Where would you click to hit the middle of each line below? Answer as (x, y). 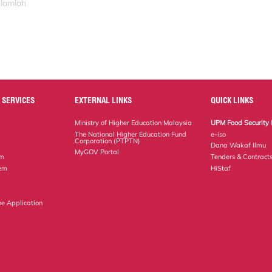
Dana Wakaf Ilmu (239, 145)
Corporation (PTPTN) (108, 141)
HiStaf (221, 168)
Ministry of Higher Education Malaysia (134, 122)
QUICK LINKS (232, 100)
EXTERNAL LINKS (104, 100)
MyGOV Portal (97, 152)
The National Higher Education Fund (131, 134)
